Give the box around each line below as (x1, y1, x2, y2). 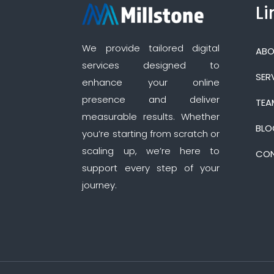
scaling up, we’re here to (82, 144, 220, 158)
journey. (82, 179, 117, 192)
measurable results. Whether (82, 110, 220, 124)
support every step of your (82, 161, 220, 175)
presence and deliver (82, 93, 220, 106)
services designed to (82, 59, 220, 72)
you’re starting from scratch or (82, 127, 220, 141)
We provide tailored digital (82, 42, 220, 55)
